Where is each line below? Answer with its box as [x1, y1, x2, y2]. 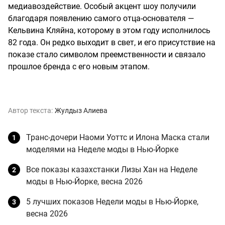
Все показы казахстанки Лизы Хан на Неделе [26, 164, 197, 174]
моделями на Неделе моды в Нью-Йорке [26, 144, 178, 154]
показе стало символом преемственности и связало [8, 49, 205, 59]
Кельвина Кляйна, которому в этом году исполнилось [8, 25, 210, 35]
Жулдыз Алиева [55, 106, 107, 115]
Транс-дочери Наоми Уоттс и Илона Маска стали [26, 132, 209, 142]
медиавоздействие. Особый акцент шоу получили [8, 1, 196, 11]
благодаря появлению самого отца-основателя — [8, 13, 194, 23]
